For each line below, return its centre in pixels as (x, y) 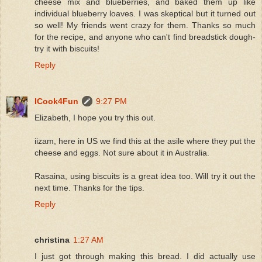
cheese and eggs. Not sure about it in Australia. (122, 152)
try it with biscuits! (67, 48)
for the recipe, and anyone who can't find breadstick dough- (145, 37)
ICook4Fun (56, 101)
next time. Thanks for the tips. (89, 187)
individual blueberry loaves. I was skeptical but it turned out (145, 13)
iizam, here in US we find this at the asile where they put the (145, 141)
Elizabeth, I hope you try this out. (95, 117)
